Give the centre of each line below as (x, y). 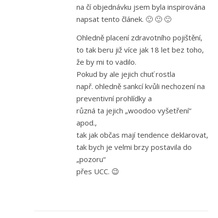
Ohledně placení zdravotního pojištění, (139, 38)
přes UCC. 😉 (98, 172)
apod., (87, 123)
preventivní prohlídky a (114, 99)
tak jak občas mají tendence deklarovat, (142, 135)
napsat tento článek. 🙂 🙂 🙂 (124, 19)
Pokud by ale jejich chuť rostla (126, 74)
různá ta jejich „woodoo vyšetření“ (134, 111)
